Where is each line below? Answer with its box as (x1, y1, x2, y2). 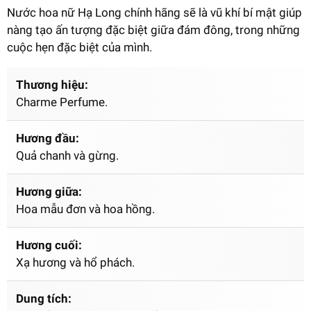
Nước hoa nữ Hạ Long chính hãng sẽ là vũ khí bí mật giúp (7, 5, 302, 19)
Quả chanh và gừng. (16, 148, 119, 162)
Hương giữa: (16, 184, 82, 199)
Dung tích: (16, 291, 72, 305)
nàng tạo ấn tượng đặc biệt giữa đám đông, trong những (7, 22, 300, 37)
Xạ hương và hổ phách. (16, 255, 135, 269)
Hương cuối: (16, 237, 82, 252)
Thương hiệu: (16, 77, 88, 92)
